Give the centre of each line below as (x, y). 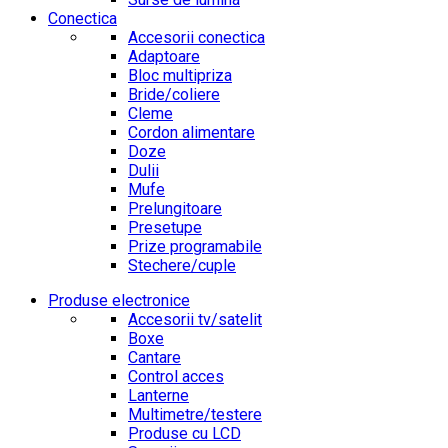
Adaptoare (164, 57)
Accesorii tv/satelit (195, 320)
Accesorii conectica (196, 38)
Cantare (154, 358)
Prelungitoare (175, 209)
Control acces (176, 377)
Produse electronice (119, 301)
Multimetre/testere (195, 415)
